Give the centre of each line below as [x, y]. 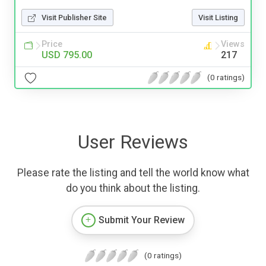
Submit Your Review [142, 220]
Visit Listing [218, 18]
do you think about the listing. [133, 189]
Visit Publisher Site [74, 18]
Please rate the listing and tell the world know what [133, 173]
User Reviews [133, 142]
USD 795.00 [67, 55]
